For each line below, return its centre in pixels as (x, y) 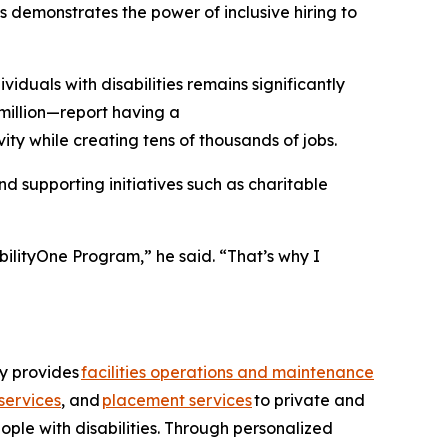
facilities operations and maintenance (227, 372)
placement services (177, 400)
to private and (308, 400)
